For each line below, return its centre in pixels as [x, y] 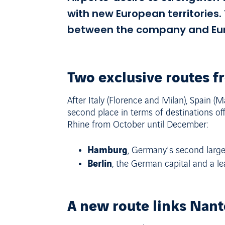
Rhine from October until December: [138, 125]
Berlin [100, 163]
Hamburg [107, 149]
